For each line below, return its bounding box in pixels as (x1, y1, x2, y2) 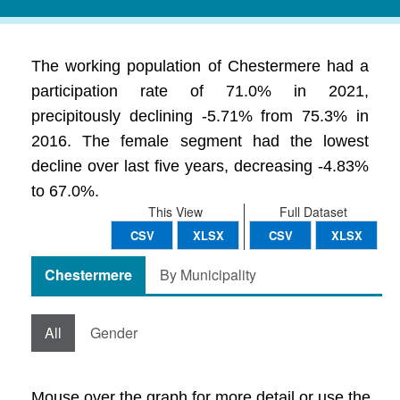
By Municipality (160, 264, 256, 285)
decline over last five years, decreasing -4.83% (31, 157, 369, 175)
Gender (90, 322, 137, 343)
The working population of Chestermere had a (31, 57, 369, 75)
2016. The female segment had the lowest (31, 132, 369, 150)
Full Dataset (279, 203, 347, 221)
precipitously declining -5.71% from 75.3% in (31, 107, 369, 125)
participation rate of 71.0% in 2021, (31, 82, 369, 100)
